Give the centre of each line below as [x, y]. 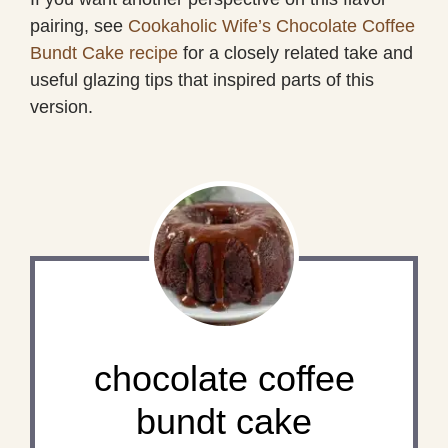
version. [61, 106]
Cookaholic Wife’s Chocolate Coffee [271, 25]
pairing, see [79, 25]
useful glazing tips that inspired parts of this [202, 79]
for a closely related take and [295, 52]
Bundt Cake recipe [104, 52]
